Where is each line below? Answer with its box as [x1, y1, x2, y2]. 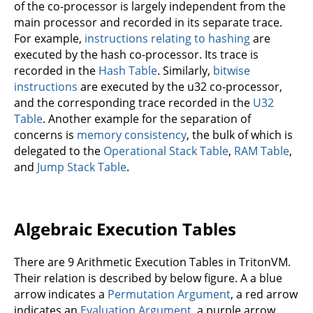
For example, [14, 30, 85, 46]
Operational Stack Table [103, 143, 228, 159]
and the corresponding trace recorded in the [14, 94, 253, 110]
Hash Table [99, 62, 157, 78]
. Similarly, [157, 62, 213, 78]
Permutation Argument [108, 286, 231, 302]
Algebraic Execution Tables [14, 217, 236, 240]
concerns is [14, 126, 77, 143]
